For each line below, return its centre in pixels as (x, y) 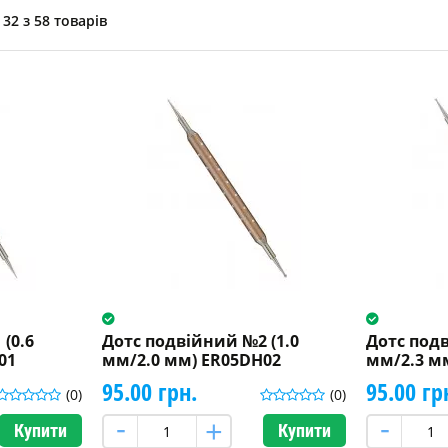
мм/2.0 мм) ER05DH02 (191, 359)
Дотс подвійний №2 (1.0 (200, 340)
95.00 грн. (149, 391)
